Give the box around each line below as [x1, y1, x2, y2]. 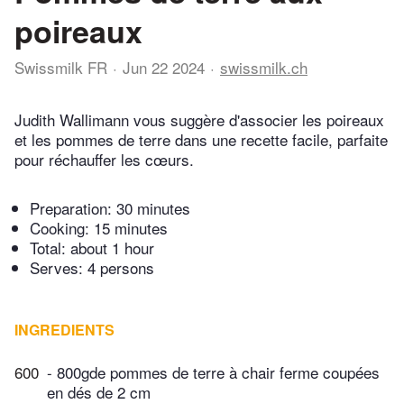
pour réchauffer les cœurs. [14, 148, 194, 171]
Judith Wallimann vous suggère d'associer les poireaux [14, 108, 384, 132]
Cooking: [30, 216, 94, 240]
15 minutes [94, 216, 168, 240]
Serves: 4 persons [30, 256, 154, 280]
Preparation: [30, 197, 116, 220]
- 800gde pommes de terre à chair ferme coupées [47, 361, 380, 384]
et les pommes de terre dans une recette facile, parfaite [14, 128, 388, 151]
